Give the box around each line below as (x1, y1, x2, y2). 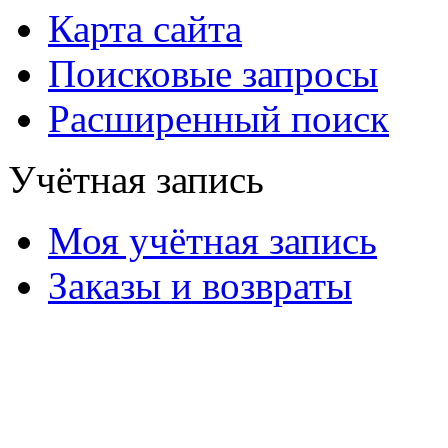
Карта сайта (48, 6, 242, 50)
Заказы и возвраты (48, 263, 352, 307)
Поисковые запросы (48, 51, 378, 95)
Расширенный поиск (48, 96, 389, 140)
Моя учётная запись (48, 218, 377, 262)
